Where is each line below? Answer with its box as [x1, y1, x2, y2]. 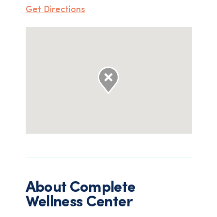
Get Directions [25, 5, 85, 15]
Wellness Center [25, 195, 132, 210]
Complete [69, 180, 136, 196]
